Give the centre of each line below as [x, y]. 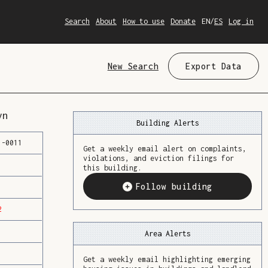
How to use [144, 21]
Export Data [214, 66]
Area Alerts [167, 233]
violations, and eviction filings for [159, 158]
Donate [183, 21]
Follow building [174, 186]
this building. [113, 167]
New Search [133, 66]
